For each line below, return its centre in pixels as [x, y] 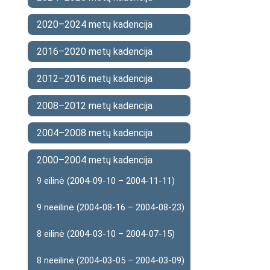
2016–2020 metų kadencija [95, 52]
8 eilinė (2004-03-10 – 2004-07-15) [106, 234]
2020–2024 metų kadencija [95, 24]
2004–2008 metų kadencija [95, 133]
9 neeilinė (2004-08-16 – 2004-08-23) [111, 207]
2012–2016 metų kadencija [95, 79]
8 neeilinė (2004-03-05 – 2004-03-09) [111, 260]
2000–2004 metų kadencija [95, 160]
